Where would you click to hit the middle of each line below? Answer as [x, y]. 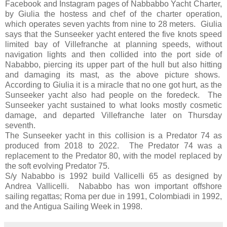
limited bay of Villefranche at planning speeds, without [113, 45]
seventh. [20, 126]
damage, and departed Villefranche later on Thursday [113, 116]
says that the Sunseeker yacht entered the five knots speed [113, 34]
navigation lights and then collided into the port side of [113, 55]
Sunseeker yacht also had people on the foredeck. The [113, 95]
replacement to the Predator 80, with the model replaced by [113, 156]
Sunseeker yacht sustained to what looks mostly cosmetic [113, 105]
